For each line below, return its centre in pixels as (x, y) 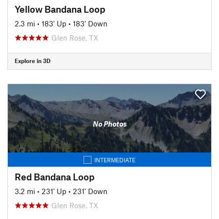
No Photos (109, 124)
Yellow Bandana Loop (60, 9)
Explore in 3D (33, 61)
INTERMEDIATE (115, 160)
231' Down (90, 191)
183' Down (90, 23)
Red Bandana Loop (55, 176)
